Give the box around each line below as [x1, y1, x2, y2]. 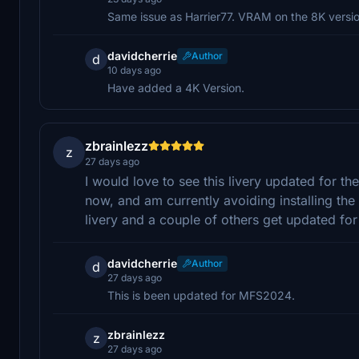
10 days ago [107, 63, 161, 76]
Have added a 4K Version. [107, 80, 244, 95]
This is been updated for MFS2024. [107, 288, 295, 302]
